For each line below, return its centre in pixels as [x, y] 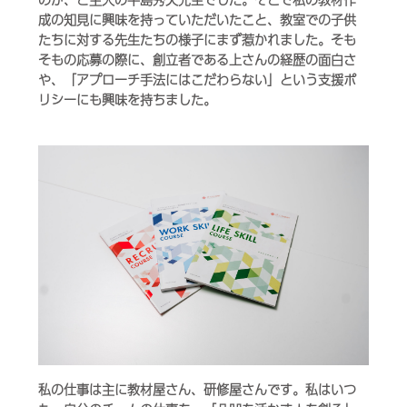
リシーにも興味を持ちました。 [128, 99]
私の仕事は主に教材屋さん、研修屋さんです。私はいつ [198, 388]
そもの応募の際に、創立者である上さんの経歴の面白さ [198, 59]
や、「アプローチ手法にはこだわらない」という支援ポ [198, 79]
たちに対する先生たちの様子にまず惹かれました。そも [198, 39]
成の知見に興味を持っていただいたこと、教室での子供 [198, 19]
